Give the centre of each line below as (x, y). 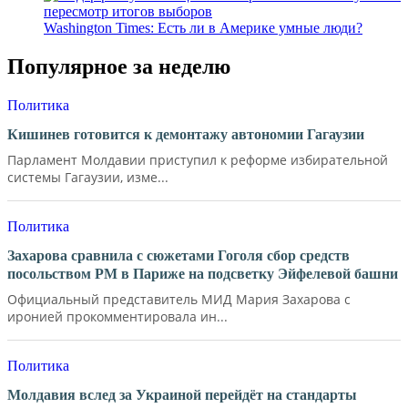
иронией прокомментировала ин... (117, 316)
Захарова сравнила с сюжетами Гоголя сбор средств (178, 255)
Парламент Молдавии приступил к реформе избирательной (198, 159)
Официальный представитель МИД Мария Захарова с (179, 299)
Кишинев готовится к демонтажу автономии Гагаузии (186, 134)
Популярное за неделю (119, 67)
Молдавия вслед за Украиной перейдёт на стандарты (182, 394)
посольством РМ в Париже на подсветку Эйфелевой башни (203, 273)
